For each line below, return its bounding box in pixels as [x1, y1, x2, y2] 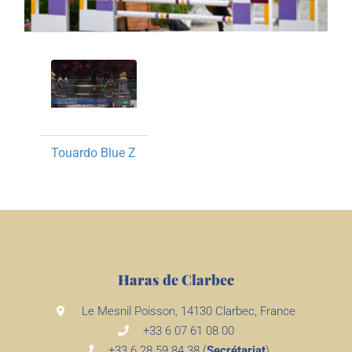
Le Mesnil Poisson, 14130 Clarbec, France [82, 303, 296, 318]
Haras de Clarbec [118, 269, 234, 289]
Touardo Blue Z [51, 145, 136, 160]
